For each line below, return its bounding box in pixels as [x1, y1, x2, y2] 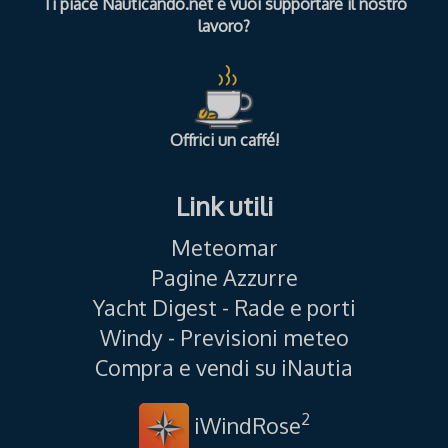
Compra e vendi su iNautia [95, 353, 353, 381]
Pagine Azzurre [150, 263, 298, 291]
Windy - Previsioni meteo [99, 323, 349, 351]
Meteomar [170, 233, 278, 261]
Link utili [175, 188, 273, 222]
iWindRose [188, 411, 301, 439]
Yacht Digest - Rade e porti [92, 293, 356, 321]
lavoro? [198, 15, 250, 36]
